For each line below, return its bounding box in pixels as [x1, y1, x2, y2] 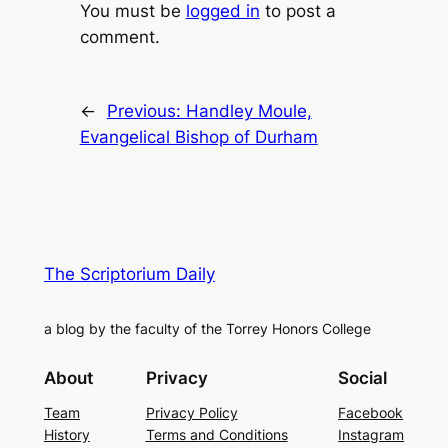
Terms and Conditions [145, 426, 288, 444]
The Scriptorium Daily [43, 263, 215, 284]
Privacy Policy [145, 404, 238, 422]
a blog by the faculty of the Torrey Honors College [43, 319, 371, 337]
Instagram [338, 426, 405, 444]
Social [338, 368, 388, 389]
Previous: [106, 100, 186, 121]
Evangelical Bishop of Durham [79, 126, 318, 147]
